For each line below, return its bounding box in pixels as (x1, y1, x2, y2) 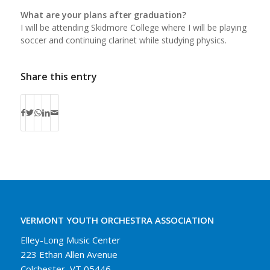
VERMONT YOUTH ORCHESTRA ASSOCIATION (20, 213, 214, 226)
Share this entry (20, 69, 97, 83)
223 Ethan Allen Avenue (20, 248, 118, 261)
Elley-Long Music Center (20, 234, 121, 246)
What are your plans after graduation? (20, 8, 186, 20)
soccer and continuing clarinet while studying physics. (20, 34, 227, 46)
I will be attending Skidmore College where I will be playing (20, 21, 246, 33)
